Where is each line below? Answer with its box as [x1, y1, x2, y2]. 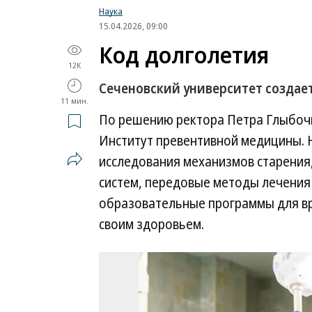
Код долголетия [99, 39, 269, 70]
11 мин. [61, 95, 88, 106]
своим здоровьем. [99, 215, 204, 233]
